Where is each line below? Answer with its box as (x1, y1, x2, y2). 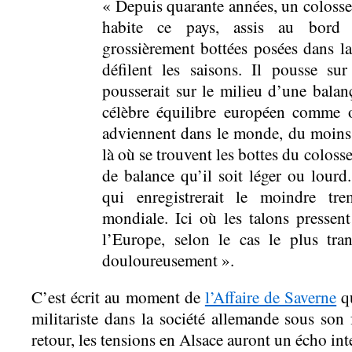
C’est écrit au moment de (31, 285, 205, 308)
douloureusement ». (102, 248, 234, 271)
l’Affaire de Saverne (204, 285, 337, 308)
